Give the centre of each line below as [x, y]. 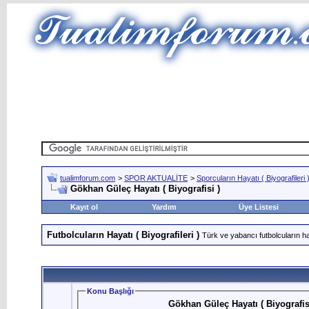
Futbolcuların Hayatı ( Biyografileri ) [123, 235]
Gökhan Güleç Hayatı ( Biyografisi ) [145, 189]
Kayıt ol [84, 207]
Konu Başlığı [110, 291]
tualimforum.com [88, 178]
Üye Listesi [258, 207]
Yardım [164, 207]
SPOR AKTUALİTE [156, 178]
